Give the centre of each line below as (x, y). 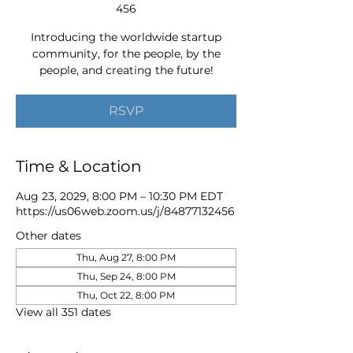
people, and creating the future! (126, 70)
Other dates (48, 236)
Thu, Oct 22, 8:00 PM (126, 295)
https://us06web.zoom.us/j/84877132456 (125, 211)
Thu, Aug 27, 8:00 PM (126, 257)
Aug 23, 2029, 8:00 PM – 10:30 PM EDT (119, 196)
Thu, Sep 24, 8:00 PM (126, 276)
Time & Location (79, 166)
